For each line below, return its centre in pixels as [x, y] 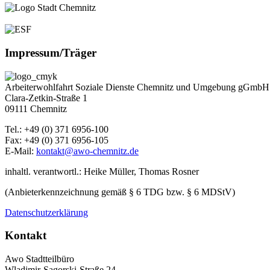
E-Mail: [20, 151]
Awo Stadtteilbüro [39, 259]
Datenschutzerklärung [46, 212]
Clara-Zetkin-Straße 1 [46, 98]
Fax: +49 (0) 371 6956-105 [57, 140]
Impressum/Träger [51, 53]
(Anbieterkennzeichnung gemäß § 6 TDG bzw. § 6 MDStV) [120, 192]
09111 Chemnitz [36, 108]
